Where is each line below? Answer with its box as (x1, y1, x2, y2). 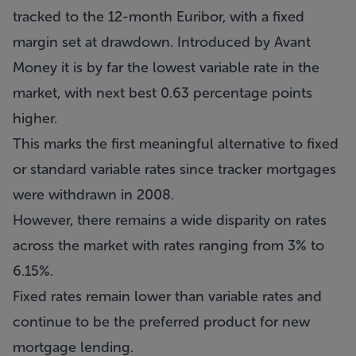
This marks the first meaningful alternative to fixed (13, 135, 339, 153)
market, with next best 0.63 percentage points (13, 84, 312, 102)
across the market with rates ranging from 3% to (13, 237, 324, 254)
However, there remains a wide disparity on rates (13, 211, 327, 229)
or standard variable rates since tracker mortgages (13, 161, 336, 178)
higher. (13, 110, 57, 127)
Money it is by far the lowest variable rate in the (13, 59, 319, 76)
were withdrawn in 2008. (13, 186, 174, 203)
